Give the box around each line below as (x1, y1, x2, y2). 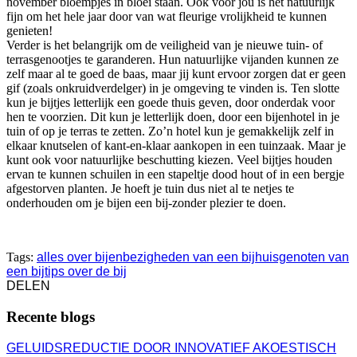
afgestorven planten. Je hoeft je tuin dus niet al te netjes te (6, 182, 294, 196)
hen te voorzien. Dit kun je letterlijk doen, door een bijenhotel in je (6, 110, 339, 124)
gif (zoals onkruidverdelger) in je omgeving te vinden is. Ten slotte (6, 81, 339, 96)
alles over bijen (37, 250, 123, 265)
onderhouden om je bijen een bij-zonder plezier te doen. (6, 196, 286, 210)
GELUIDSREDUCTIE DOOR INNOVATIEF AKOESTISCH (6, 340, 336, 355)
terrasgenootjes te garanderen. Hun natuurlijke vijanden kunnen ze (6, 53, 339, 67)
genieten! (6, 24, 53, 38)
